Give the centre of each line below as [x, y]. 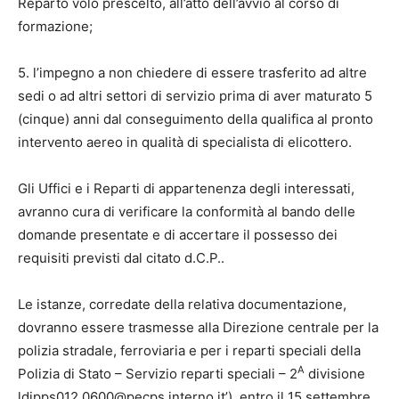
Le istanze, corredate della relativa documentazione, [182, 304]
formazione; [55, 26]
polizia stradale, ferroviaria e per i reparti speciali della [189, 350]
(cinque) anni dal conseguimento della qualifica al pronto [195, 118]
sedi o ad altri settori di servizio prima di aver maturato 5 [195, 95]
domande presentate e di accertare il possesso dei [178, 234]
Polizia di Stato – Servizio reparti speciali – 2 [158, 373]
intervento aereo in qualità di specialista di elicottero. [185, 142]
